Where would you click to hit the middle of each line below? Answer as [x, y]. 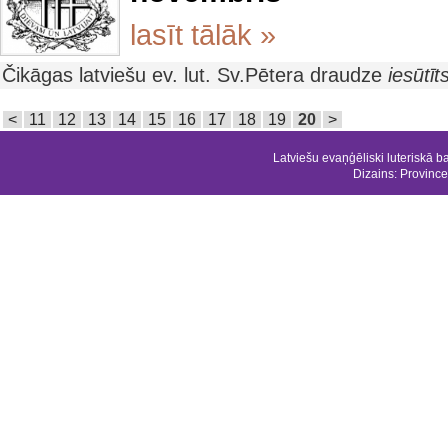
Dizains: [376, 174]
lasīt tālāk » [203, 35]
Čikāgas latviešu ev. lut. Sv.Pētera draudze [195, 75]
